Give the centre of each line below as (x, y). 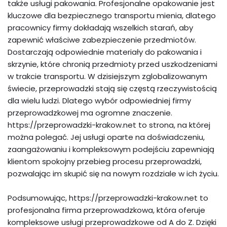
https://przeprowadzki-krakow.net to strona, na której (109, 125)
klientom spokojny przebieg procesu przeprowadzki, (105, 161)
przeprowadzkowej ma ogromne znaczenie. (90, 112)
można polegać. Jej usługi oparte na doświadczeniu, (106, 137)
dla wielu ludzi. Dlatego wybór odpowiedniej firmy (99, 100)
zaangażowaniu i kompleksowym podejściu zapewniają (111, 149)
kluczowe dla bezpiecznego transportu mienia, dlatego (112, 15)
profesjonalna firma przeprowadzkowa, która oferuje (106, 210)
